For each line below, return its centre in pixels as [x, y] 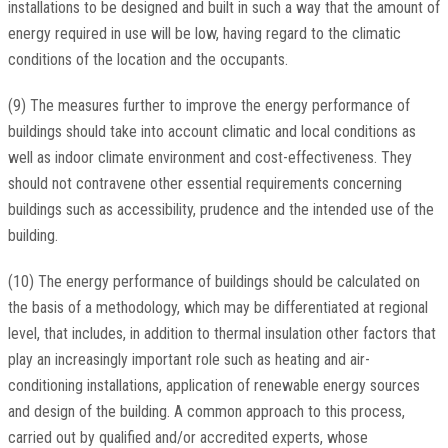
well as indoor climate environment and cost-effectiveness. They [209, 158]
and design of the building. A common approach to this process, [206, 412]
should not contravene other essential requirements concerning [204, 184]
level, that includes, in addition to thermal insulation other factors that [221, 334]
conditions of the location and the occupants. [147, 60]
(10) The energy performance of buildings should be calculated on [213, 282]
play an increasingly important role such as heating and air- [188, 360]
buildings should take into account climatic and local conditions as [211, 132]
